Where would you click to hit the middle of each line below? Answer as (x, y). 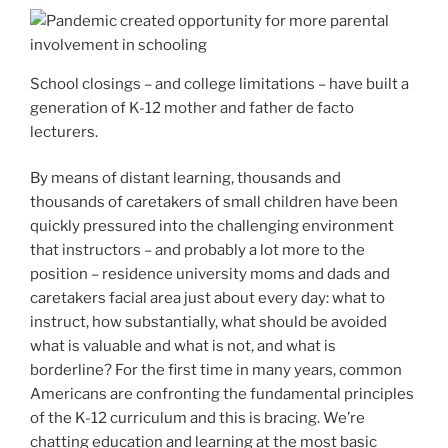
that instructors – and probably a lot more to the (197, 250)
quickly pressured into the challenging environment (212, 226)
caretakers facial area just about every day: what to (207, 298)
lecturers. (64, 131)
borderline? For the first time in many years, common (216, 370)
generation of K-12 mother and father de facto (192, 107)
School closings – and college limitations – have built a (219, 83)
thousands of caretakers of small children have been (214, 202)
